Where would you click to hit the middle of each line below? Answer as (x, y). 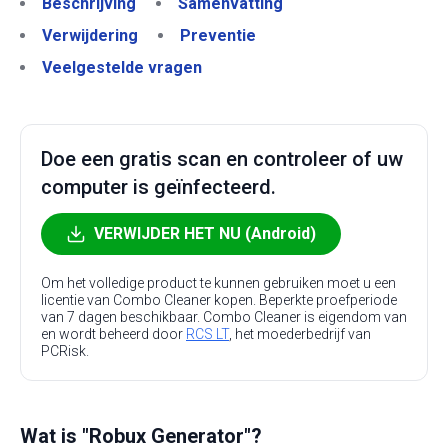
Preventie (218, 35)
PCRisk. (65, 351)
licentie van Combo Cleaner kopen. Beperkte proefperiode (219, 300)
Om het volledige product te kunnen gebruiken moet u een (218, 283)
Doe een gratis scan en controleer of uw (222, 159)
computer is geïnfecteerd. (158, 187)
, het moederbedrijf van (300, 334)
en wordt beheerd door (113, 334)
